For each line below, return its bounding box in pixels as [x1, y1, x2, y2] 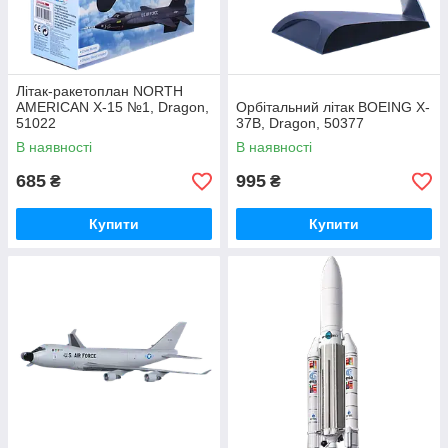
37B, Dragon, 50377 [236, 115, 364, 131]
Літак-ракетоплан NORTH [16, 83, 183, 99]
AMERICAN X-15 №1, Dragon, [16, 99, 209, 115]
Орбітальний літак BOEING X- [236, 99, 430, 115]
